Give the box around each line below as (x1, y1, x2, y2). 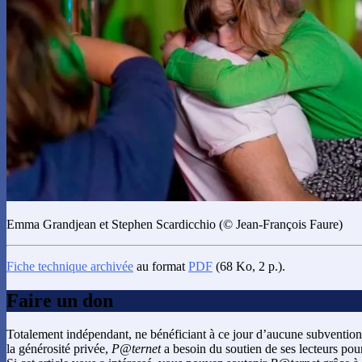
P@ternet (112, 342, 161, 356)
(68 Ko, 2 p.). (213, 259, 285, 273)
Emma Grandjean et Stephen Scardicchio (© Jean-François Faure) (6, 217, 343, 231)
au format (133, 259, 188, 273)
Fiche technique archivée (6, 259, 133, 273)
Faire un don (6, 289, 113, 311)
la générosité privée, (6, 342, 112, 356)
